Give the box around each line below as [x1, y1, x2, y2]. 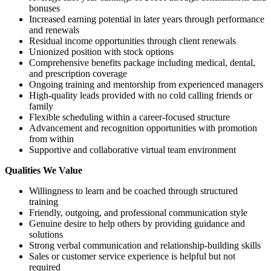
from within [29, 133, 74, 144]
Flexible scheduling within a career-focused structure [29, 111, 230, 122]
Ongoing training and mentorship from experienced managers [29, 79, 263, 90]
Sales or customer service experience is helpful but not [29, 250, 235, 261]
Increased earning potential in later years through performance [29, 13, 264, 24]
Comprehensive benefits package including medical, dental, [29, 57, 255, 68]
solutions [29, 229, 63, 240]
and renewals [29, 24, 79, 35]
